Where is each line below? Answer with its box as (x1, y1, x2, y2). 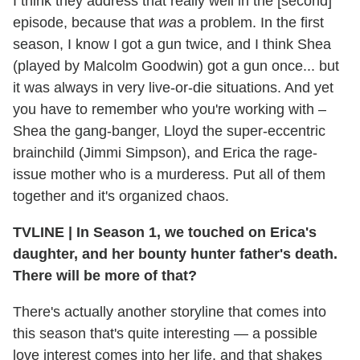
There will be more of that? (13, 267, 197, 284)
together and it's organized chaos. (13, 187, 229, 204)
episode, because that (13, 14, 158, 31)
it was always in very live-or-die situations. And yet (13, 79, 333, 96)
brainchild (13, 144, 75, 161)
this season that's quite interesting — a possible (13, 325, 317, 342)
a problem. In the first (184, 14, 324, 31)
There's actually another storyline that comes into (13, 303, 326, 320)
